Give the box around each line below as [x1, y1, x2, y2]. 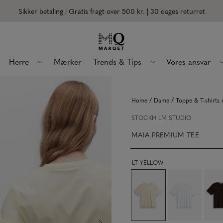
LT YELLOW [132, 158, 163, 166]
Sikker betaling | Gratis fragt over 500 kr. [18, 6, 145, 16]
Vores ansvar [166, 56, 211, 67]
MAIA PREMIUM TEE [131, 129, 199, 139]
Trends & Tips [93, 56, 141, 67]
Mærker [54, 56, 81, 67]
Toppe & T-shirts [176, 96, 220, 104]
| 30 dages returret [144, 6, 205, 16]
